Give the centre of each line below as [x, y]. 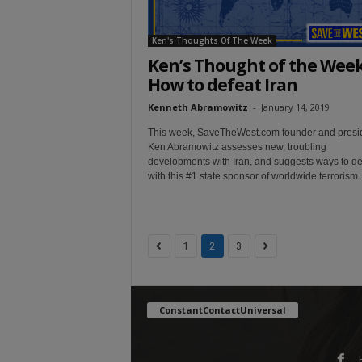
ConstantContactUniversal [222, 309]
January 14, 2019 [295, 107]
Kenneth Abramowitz [198, 107]
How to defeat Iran [222, 84]
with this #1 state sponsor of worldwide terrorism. [254, 176]
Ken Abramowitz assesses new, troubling [237, 147]
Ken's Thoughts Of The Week [212, 40]
